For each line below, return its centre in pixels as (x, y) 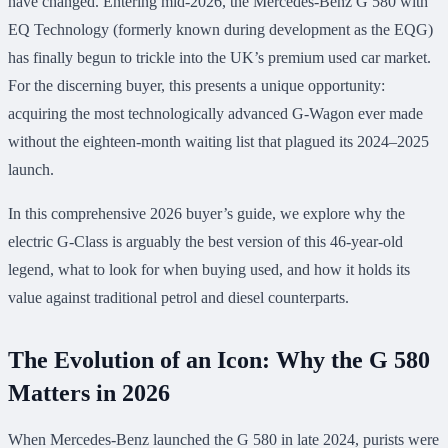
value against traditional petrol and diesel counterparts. (178, 298)
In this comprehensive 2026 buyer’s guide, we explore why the (206, 214)
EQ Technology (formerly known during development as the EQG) (220, 30)
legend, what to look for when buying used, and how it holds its (209, 270)
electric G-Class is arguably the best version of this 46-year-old (205, 242)
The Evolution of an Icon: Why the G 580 (219, 360)
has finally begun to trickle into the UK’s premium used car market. (219, 58)
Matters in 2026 (89, 393)
